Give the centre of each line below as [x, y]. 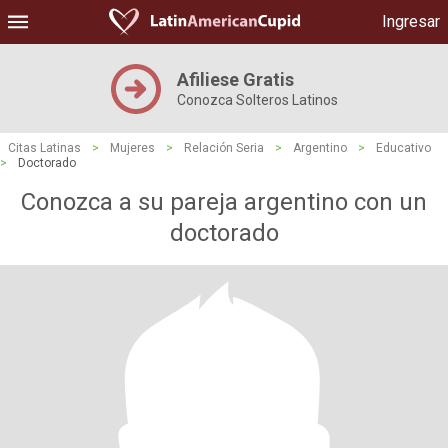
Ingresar [411, 21]
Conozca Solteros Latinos [257, 100]
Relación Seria [224, 148]
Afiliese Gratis [235, 79]
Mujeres [132, 148]
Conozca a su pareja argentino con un [224, 202]
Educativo [403, 148]
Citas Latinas [44, 148]
